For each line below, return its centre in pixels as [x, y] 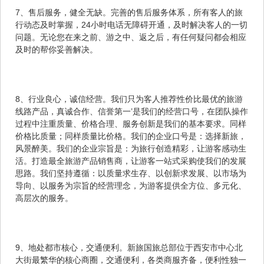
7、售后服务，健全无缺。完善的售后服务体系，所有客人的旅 [129, 12]
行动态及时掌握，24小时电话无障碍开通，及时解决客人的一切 [131, 24]
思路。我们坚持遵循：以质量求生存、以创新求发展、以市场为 [131, 173]
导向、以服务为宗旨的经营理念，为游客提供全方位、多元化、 [131, 185]
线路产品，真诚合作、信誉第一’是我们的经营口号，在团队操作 [132, 111]
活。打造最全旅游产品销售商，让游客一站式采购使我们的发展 [131, 161]
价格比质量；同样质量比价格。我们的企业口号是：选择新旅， [131, 136]
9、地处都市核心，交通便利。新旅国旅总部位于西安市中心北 [129, 247]
